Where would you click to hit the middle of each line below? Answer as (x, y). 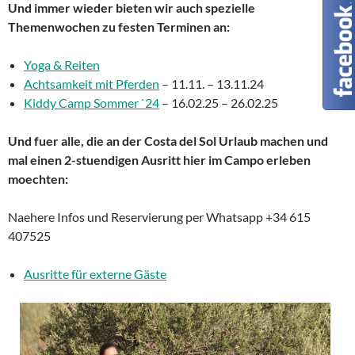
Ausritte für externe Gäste (95, 273)
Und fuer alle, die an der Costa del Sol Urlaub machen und (168, 140)
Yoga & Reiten (62, 64)
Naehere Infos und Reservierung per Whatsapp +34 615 (159, 216)
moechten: (38, 178)
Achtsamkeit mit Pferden (92, 83)
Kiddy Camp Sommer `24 (92, 102)
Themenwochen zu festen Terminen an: (119, 26)
